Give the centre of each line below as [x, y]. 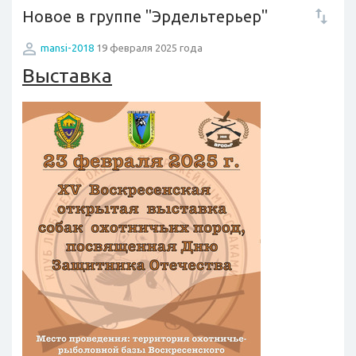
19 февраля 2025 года [148, 48]
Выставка [67, 75]
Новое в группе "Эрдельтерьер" [145, 16]
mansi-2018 [67, 48]
